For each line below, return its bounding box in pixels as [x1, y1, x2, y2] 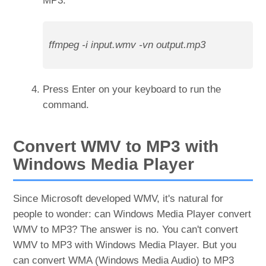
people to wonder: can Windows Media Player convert [13, 208, 252, 220]
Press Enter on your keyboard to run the [43, 83, 221, 95]
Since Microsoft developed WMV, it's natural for [13, 192, 224, 204]
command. [43, 99, 90, 110]
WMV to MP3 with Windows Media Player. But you [13, 239, 237, 251]
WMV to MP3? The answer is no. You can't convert [13, 223, 239, 235]
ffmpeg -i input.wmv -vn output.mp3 [49, 39, 206, 50]
